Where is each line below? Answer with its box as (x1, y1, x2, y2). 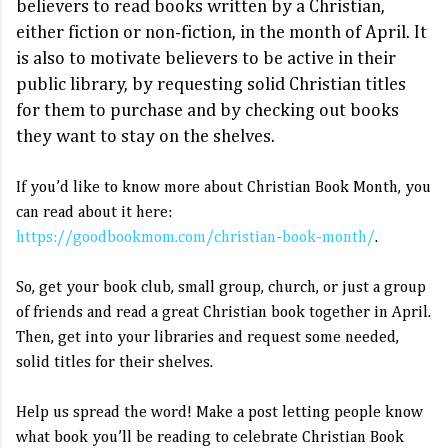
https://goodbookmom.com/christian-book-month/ (16, 230, 375, 246)
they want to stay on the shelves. (16, 128, 279, 146)
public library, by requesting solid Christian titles (16, 76, 406, 94)
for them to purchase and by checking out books (16, 102, 399, 120)
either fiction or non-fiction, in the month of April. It (16, 24, 427, 42)
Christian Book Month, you (247, 180, 431, 196)
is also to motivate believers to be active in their (16, 50, 396, 68)
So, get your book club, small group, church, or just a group (16, 280, 426, 296)
